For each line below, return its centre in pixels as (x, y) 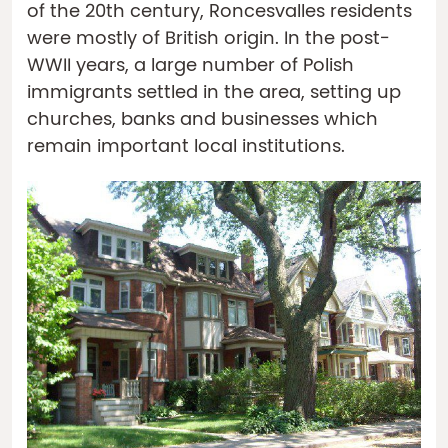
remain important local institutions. (186, 148)
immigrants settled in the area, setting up (214, 94)
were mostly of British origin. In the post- (208, 40)
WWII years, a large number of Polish (190, 67)
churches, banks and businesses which (202, 121)
